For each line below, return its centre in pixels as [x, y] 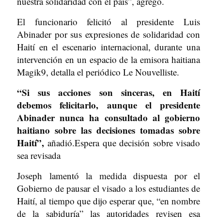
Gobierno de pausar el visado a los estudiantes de [108, 188]
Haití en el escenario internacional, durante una [108, 47]
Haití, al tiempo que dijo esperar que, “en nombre [108, 201]
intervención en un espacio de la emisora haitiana [108, 59]
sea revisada [39, 155]
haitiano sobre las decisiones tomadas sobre [108, 130]
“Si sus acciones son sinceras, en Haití [108, 92]
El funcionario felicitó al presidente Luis [108, 22]
